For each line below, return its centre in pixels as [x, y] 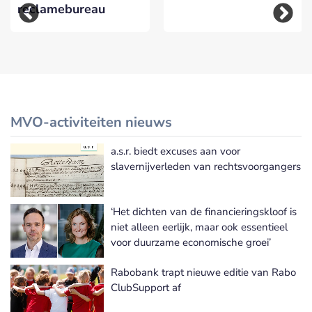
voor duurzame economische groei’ [191, 243]
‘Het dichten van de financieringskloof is [204, 212]
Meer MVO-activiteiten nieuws [232, 164]
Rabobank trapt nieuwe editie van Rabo [203, 273]
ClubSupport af [146, 288]
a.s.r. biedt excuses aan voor [175, 151]
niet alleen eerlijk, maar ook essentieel [199, 227]
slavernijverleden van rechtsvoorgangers [206, 167]
